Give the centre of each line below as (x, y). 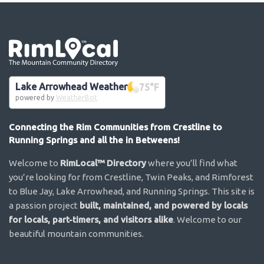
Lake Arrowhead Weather (71, 87)
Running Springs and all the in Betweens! (94, 140)
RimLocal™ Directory (103, 163)
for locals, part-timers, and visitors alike (91, 219)
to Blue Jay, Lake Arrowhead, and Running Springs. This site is (132, 191)
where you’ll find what (192, 163)
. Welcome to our (207, 219)
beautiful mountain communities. (76, 233)
